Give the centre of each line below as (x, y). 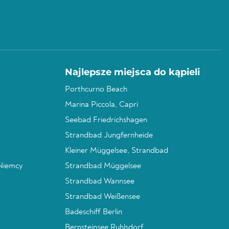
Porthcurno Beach (96, 89)
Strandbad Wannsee (100, 181)
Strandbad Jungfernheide (109, 135)
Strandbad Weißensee (102, 197)
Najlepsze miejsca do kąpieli (132, 72)
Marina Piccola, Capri (101, 105)
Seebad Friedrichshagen (106, 120)
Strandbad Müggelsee (103, 166)
